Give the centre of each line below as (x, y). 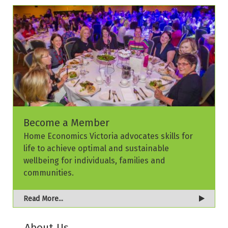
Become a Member (66, 122)
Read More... (43, 198)
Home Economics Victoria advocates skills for (108, 136)
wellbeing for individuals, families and (94, 160)
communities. (49, 173)
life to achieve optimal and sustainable (96, 148)
